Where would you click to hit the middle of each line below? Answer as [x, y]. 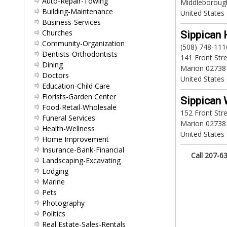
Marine [53, 182]
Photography [63, 203]
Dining [52, 65]
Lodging [55, 171]
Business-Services [71, 22]
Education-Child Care [76, 86]
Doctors [55, 75]
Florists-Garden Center [79, 97]
